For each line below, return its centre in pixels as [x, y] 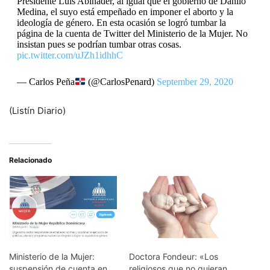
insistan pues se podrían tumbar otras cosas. [99, 45]
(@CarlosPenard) [121, 82]
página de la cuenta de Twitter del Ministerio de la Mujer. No [132, 34]
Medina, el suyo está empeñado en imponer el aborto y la [125, 12]
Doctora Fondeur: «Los [174, 256]
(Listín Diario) [37, 111]
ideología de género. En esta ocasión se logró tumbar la [121, 23]
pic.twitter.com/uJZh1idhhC [70, 55]
